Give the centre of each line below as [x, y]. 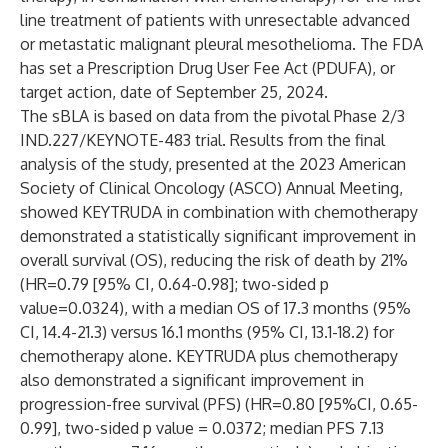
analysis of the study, [98, 164]
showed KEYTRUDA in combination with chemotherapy [219, 212]
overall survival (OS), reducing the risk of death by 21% [214, 260]
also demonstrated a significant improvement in [192, 380]
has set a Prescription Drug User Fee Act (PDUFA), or [207, 68]
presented [212, 164]
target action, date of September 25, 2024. [174, 92]
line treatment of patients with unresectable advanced [215, 20]
